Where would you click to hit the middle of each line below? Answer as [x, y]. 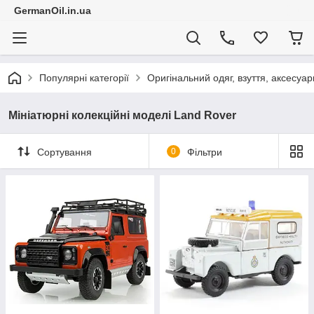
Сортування [64, 152]
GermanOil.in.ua [53, 11]
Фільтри [204, 152]
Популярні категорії [84, 78]
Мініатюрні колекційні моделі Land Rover [122, 115]
